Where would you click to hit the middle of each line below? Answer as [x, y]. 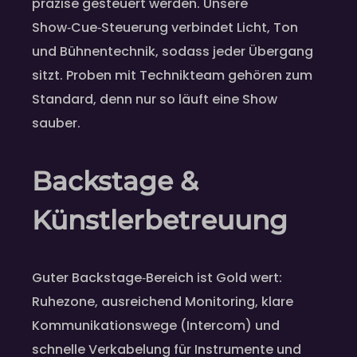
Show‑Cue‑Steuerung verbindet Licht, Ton [165, 28]
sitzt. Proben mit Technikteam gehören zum [172, 76]
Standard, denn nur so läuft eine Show [155, 100]
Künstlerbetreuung [160, 220]
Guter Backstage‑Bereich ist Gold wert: [157, 278]
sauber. [56, 124]
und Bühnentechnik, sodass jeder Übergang [173, 52]
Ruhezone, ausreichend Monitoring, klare [163, 302]
